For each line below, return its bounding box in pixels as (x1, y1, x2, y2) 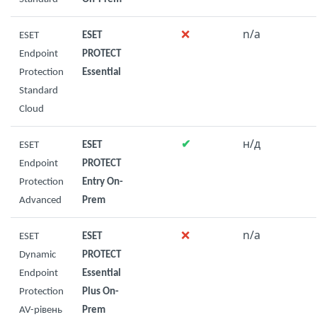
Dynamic (19, 250, 56, 260)
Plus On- (82, 287, 119, 297)
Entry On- (82, 177, 123, 188)
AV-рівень (19, 305, 62, 316)
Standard (19, 86, 58, 96)
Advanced (19, 195, 62, 206)
